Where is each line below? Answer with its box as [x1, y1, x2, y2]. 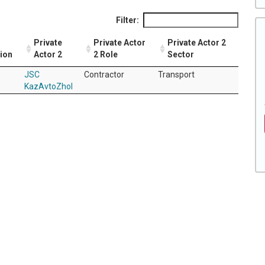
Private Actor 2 [167, 37, 226, 47]
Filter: [116, 15, 139, 25]
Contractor [84, 69, 124, 79]
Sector [167, 49, 194, 59]
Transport [158, 69, 195, 79]
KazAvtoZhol [24, 81, 73, 91]
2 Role [93, 49, 118, 59]
